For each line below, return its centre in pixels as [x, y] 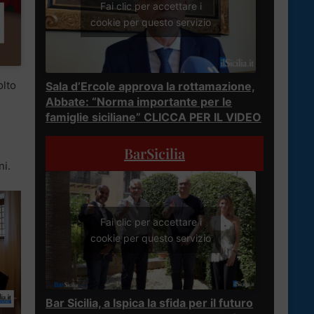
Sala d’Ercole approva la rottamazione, [150, 86]
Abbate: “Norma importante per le [139, 101]
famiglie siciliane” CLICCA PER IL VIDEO [153, 117]
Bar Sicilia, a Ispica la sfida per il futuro [149, 302]
